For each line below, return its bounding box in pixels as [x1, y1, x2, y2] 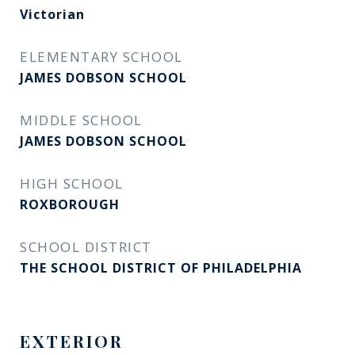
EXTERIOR [20, 330, 124, 352]
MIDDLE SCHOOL [20, 111, 143, 129]
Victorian [20, 6, 85, 23]
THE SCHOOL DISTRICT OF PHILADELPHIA [20, 259, 302, 277]
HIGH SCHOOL [20, 174, 124, 193]
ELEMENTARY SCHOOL [20, 48, 183, 66]
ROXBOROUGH [20, 196, 120, 213]
